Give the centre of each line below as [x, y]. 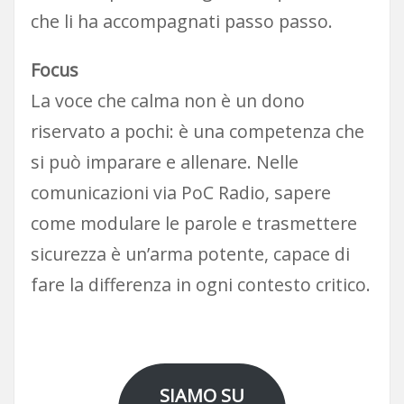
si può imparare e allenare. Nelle [164, 162]
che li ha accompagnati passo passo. [181, 21]
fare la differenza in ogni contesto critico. [200, 285]
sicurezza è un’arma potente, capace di [190, 254]
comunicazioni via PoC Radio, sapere [180, 193]
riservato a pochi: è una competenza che [197, 131]
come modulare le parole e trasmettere [193, 223]
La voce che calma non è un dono [167, 101]
